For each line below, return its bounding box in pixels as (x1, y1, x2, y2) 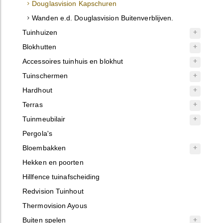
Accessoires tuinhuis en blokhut (22, 57, 123, 65)
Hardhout (22, 86, 52, 94)
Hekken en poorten (22, 158, 84, 166)
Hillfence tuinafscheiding (22, 173, 100, 181)
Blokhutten (22, 43, 56, 51)
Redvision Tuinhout (22, 187, 84, 195)
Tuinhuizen (22, 28, 57, 36)
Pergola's (22, 129, 52, 137)
